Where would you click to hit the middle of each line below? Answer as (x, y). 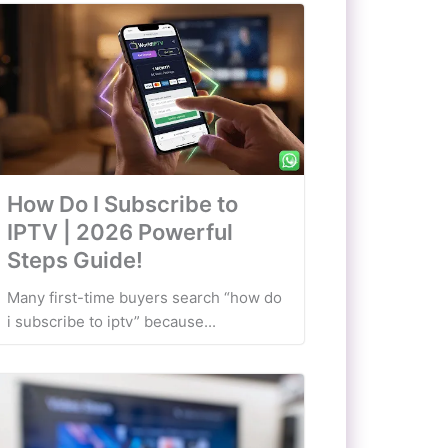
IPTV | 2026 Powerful (119, 232)
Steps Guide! (74, 260)
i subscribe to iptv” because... (111, 322)
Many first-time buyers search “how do (144, 298)
